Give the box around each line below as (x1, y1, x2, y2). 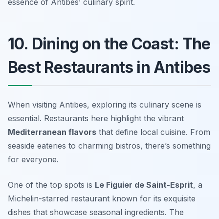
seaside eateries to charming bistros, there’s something (8, 141, 211, 151)
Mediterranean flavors (8, 127, 96, 137)
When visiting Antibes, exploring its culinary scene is (8, 100, 201, 110)
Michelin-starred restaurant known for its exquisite (8, 194, 196, 204)
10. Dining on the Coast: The (8, 34, 211, 54)
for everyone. (8, 154, 59, 165)
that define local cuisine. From (96, 127, 210, 137)
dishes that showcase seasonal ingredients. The (8, 207, 184, 218)
